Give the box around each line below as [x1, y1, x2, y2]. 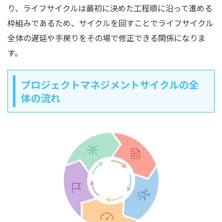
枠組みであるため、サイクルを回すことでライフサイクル [7, 17, 214, 29]
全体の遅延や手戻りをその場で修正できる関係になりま [7, 32, 206, 44]
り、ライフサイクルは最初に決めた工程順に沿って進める [7, 2, 213, 14]
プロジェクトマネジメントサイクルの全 [21, 77, 199, 92]
